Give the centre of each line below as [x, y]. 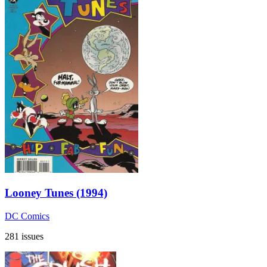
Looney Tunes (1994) [56, 193]
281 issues [24, 236]
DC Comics [27, 216]
